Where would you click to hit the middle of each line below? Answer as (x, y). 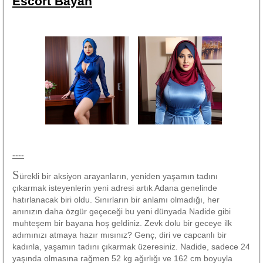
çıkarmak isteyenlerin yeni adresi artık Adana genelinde (115, 188)
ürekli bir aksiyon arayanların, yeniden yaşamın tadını (119, 176)
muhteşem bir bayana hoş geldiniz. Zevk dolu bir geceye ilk (122, 223)
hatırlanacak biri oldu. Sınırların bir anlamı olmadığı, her (116, 199)
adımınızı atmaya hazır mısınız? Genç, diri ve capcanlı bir (119, 235)
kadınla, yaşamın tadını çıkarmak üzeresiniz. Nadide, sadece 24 (131, 246)
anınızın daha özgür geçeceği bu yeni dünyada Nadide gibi (122, 211)
